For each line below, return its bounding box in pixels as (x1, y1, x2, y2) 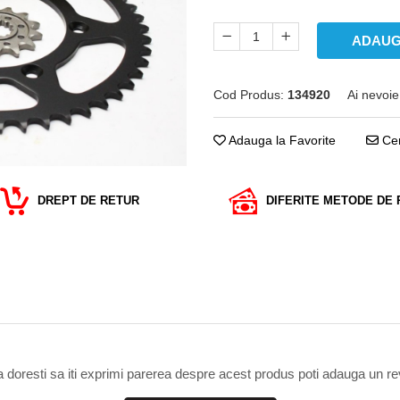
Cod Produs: (213, 87, 284, 102)
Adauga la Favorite (226, 133, 336, 147)
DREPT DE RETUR (37, 194, 139, 207)
